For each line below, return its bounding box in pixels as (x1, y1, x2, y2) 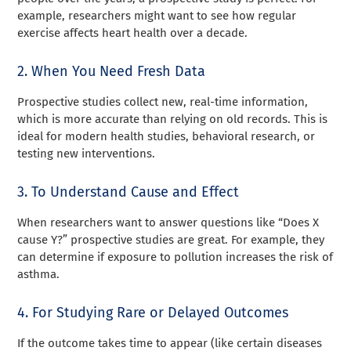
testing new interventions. (17, 146, 156, 161)
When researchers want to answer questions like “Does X (17, 215, 320, 230)
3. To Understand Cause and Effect (17, 183, 240, 201)
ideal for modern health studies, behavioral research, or (17, 128, 316, 143)
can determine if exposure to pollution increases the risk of (17, 249, 334, 264)
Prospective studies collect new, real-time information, (17, 94, 309, 109)
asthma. (17, 266, 60, 281)
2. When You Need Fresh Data (17, 62, 206, 80)
